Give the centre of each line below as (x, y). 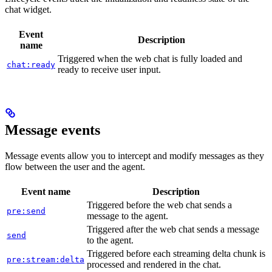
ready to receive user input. (109, 70)
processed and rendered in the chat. (154, 265)
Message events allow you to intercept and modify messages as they (134, 156)
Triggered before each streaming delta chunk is (176, 254)
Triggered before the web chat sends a (159, 205)
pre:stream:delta (46, 260)
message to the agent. (127, 216)
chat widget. (28, 10)
